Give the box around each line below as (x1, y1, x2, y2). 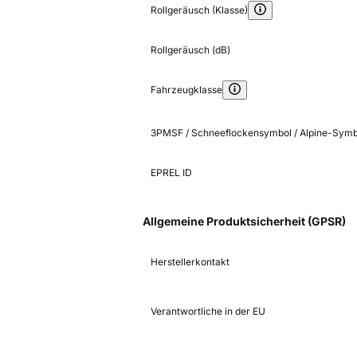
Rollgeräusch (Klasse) (151, 4, 248, 17)
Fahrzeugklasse (151, 84, 222, 96)
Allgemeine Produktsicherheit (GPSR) (143, 214, 346, 229)
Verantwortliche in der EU (151, 305, 265, 318)
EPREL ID (151, 167, 192, 179)
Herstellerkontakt (151, 256, 229, 269)
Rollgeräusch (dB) (151, 44, 230, 57)
